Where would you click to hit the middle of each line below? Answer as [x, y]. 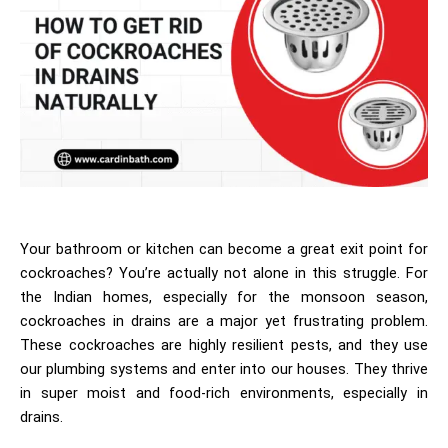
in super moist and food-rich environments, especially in [224, 393]
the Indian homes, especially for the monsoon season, [224, 297]
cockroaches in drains [95, 321]
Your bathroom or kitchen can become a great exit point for [224, 249]
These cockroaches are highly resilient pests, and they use [224, 345]
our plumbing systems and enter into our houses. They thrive [224, 369]
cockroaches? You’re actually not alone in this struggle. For [224, 273]
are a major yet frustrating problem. [302, 321]
